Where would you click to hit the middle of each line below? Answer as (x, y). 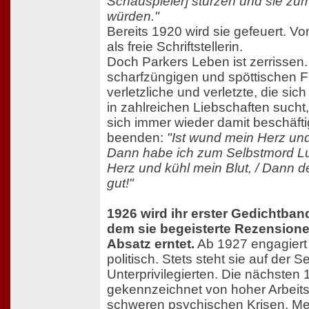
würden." (133, 17)
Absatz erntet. (151, 244)
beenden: (137, 138)
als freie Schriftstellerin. (175, 47)
